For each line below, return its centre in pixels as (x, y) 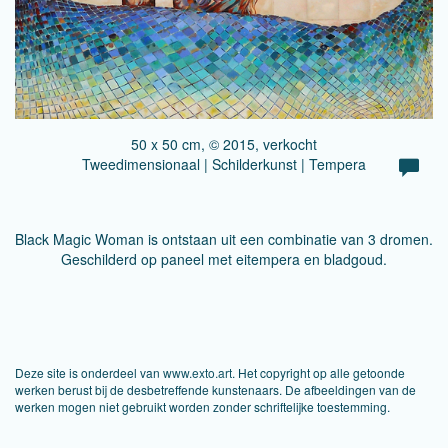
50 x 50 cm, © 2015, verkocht (224, 144)
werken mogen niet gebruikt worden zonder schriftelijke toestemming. (202, 406)
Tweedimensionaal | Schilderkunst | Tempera (224, 164)
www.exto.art (197, 372)
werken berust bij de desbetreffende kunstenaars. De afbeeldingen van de (215, 389)
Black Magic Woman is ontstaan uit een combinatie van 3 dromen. (224, 239)
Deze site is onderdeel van (89, 372)
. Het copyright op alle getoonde (318, 372)
